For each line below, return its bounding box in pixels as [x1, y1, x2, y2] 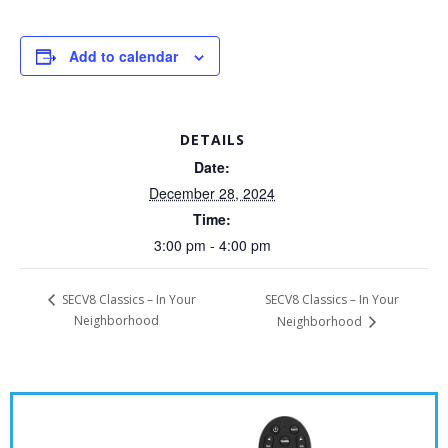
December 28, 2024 [149, 182, 275, 203]
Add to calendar [69, 45, 178, 66]
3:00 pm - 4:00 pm [153, 234, 271, 255]
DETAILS [179, 129, 245, 149]
